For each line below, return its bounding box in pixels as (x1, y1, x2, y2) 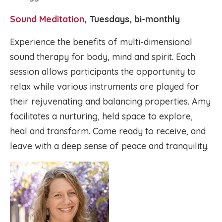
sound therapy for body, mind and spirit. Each (10, 51, 195, 62)
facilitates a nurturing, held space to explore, (10, 111, 193, 122)
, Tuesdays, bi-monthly (84, 13, 180, 25)
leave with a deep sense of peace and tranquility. (10, 140, 209, 152)
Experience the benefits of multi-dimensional (10, 36, 192, 48)
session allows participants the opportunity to (10, 66, 196, 77)
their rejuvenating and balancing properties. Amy (10, 96, 211, 107)
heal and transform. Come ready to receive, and (10, 125, 206, 137)
